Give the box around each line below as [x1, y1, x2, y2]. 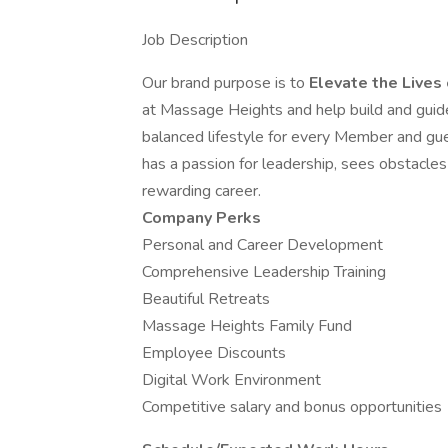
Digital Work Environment [142, 369, 321, 391]
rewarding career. [142, 180, 261, 202]
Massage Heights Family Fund [142, 315, 352, 337]
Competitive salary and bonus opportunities [142, 396, 442, 418]
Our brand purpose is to [142, 72, 309, 94]
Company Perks [142, 207, 261, 229]
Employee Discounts [142, 342, 286, 364]
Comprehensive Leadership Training [142, 261, 386, 283]
